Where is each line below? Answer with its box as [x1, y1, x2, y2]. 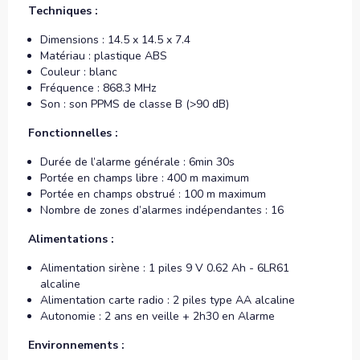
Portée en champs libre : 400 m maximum [40, 170, 249, 186]
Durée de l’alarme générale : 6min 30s [40, 153, 235, 170]
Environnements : [28, 337, 125, 353]
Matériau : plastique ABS [40, 47, 167, 63]
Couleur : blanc [40, 63, 117, 80]
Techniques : [28, 2, 101, 18]
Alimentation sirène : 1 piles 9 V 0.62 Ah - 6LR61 [40, 260, 289, 276]
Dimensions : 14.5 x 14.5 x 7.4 [40, 31, 190, 47]
